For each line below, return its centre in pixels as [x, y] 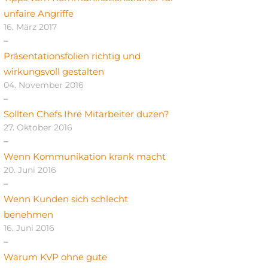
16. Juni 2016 [29, 228]
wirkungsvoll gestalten [54, 72]
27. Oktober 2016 [38, 128]
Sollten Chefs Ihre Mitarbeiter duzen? [86, 114]
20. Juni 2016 [30, 170]
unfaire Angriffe [39, 14]
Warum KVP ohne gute [55, 257]
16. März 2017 [30, 27]
